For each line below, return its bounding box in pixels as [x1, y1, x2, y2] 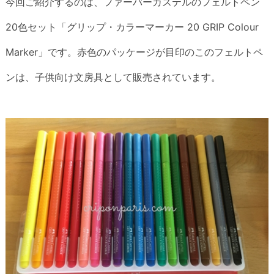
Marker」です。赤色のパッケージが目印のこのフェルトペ [6, 45, 263, 58]
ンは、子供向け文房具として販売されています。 [6, 70, 221, 83]
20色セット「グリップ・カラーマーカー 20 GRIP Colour [6, 20, 259, 33]
